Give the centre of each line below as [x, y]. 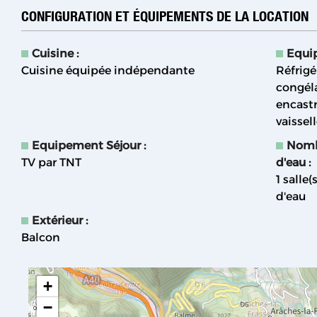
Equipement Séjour [88, 146]
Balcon [41, 238]
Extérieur [59, 221]
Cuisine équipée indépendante [108, 71]
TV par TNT [51, 163]
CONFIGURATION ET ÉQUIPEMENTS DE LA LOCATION [165, 16]
